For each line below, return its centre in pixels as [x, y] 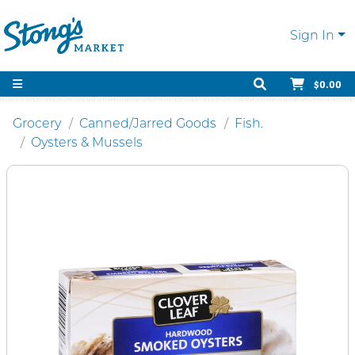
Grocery [37, 123]
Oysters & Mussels [87, 142]
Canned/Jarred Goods [148, 123]
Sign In [313, 35]
